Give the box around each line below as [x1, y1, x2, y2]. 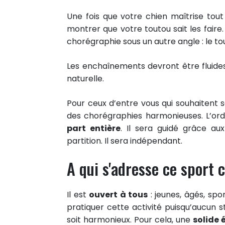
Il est [67, 188, 89, 200]
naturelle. [67, 72, 104, 84]
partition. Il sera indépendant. [67, 135, 182, 147]
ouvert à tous [89, 188, 148, 200]
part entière [67, 122, 121, 134]
